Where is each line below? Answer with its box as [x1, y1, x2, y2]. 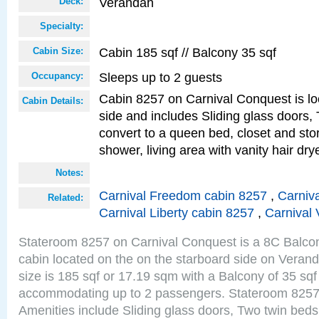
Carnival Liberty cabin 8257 [99, 205, 254, 220]
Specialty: [40, 21, 83, 31]
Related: [48, 192, 83, 203]
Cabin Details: [22, 95, 83, 106]
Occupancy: [31, 70, 83, 81]
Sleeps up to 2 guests [99, 70, 222, 85]
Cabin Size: [33, 46, 83, 56]
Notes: [56, 167, 83, 178]
